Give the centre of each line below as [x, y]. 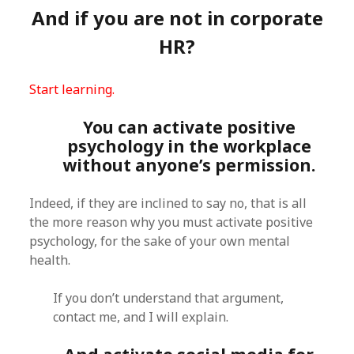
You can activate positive [189, 127]
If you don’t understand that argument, [169, 298]
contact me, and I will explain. [141, 317]
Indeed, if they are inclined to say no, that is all [168, 203]
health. [50, 260]
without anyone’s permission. [189, 165]
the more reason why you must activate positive [171, 222]
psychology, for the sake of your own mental [160, 241]
